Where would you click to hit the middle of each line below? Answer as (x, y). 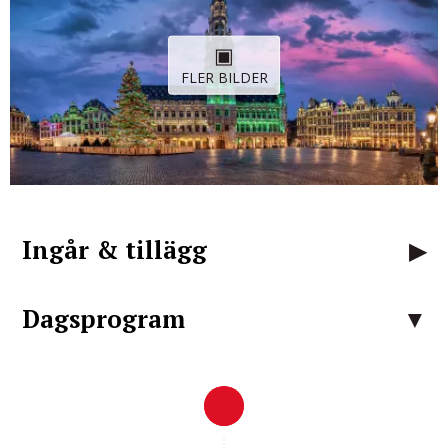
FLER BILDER (224, 77)
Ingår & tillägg (114, 250)
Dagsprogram (103, 319)
